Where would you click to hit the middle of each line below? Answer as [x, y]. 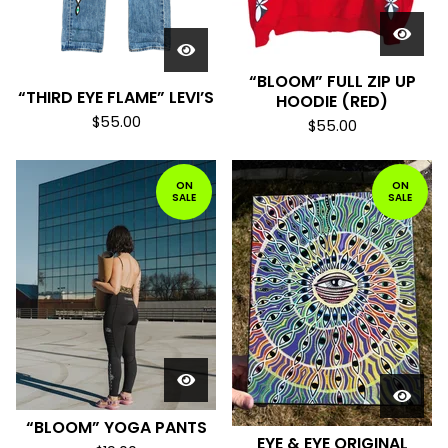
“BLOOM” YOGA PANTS [116, 427]
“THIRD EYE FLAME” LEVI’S [116, 97]
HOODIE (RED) [332, 101]
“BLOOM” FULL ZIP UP [332, 81]
